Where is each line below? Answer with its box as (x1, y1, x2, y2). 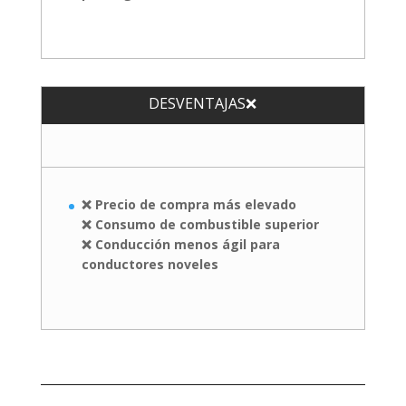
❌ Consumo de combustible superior (81, 215, 319, 233)
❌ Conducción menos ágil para (81, 235, 280, 253)
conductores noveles (81, 255, 218, 273)
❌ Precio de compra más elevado (81, 195, 296, 213)
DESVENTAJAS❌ (149, 92, 257, 113)
